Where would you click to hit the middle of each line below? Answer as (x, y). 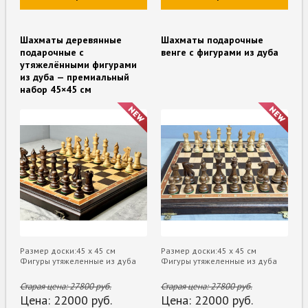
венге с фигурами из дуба (220, 53)
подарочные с (52, 53)
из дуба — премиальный (75, 77)
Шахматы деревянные (71, 40)
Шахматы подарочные (212, 40)
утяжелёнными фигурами (79, 65)
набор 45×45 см (56, 90)
